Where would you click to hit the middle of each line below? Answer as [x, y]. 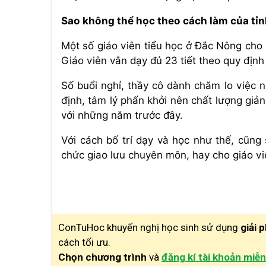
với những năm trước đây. [122, 115]
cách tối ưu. [84, 243]
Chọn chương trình [104, 257]
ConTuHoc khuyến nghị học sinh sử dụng [149, 228]
